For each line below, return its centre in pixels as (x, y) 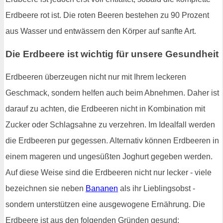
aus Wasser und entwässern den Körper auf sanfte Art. (101, 31)
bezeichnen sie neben (46, 188)
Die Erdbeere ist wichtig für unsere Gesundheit (112, 54)
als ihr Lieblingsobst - (157, 188)
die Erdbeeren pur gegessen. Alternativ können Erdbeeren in (112, 140)
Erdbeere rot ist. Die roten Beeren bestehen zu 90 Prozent (107, 15)
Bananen (102, 188)
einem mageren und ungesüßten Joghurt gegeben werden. (109, 156)
